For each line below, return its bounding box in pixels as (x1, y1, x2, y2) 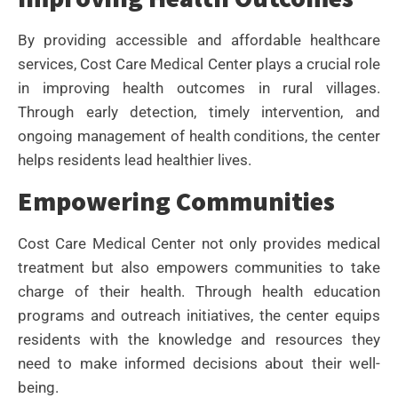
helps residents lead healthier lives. (18, 150, 251, 169)
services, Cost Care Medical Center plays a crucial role (18, 54, 380, 73)
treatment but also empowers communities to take (18, 259, 380, 277)
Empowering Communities (18, 184, 335, 219)
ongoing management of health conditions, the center (18, 126, 380, 145)
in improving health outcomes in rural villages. (18, 78, 380, 97)
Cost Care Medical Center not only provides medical (18, 235, 380, 253)
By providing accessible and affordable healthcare (18, 30, 380, 49)
